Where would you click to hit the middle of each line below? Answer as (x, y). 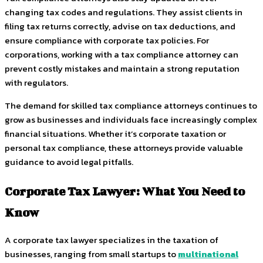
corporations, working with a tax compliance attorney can (122, 54)
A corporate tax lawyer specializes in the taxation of (112, 240)
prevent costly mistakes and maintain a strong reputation (122, 68)
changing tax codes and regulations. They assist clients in (124, 12)
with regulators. (36, 82)
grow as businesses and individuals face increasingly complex (131, 119)
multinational (208, 254)
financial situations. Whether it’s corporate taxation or (115, 134)
